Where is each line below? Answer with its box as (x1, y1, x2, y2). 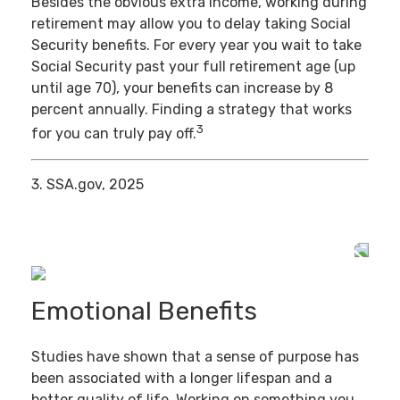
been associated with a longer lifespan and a (31, 369, 332, 387)
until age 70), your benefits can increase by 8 (31, 79, 333, 97)
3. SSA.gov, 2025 (31, 175, 144, 193)
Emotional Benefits (31, 296, 257, 327)
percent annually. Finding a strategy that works (31, 101, 352, 119)
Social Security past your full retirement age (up (31, 58, 355, 76)
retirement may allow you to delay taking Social (31, 15, 351, 33)
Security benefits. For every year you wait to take (31, 37, 362, 54)
